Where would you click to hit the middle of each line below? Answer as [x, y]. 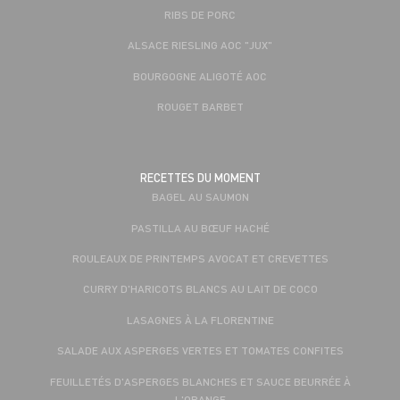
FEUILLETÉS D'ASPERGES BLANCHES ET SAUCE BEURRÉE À [200, 381]
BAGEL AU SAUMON [200, 197]
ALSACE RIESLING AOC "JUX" [200, 45]
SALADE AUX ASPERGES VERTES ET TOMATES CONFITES [200, 350]
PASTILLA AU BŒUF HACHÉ [200, 227]
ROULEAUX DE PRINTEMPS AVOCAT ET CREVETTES [200, 258]
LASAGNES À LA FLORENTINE [200, 319]
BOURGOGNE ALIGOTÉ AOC [200, 75]
